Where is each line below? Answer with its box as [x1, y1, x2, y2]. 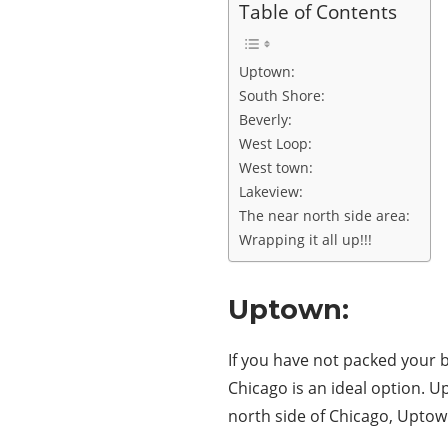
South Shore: [239, 86, 325, 105]
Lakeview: [239, 182, 303, 201]
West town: [239, 158, 313, 177]
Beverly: [239, 110, 292, 129]
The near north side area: [239, 206, 410, 225]
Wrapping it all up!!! [239, 230, 376, 249]
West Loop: [239, 134, 312, 153]
